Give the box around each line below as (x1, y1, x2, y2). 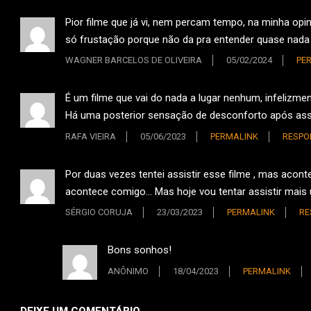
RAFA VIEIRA (65, 131, 116, 142)
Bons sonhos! (108, 244, 171, 257)
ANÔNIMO (108, 265, 149, 276)
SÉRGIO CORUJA (65, 207, 133, 218)
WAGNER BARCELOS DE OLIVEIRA (65, 55, 202, 66)
